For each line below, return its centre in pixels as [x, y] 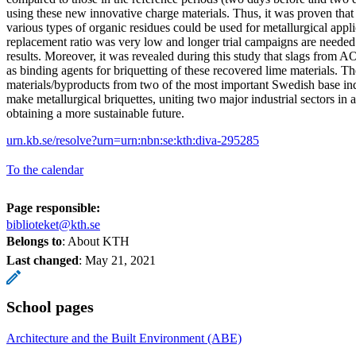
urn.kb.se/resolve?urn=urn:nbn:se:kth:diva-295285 [133, 140]
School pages [50, 306]
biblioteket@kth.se [53, 224]
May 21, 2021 [120, 260]
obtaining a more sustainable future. [95, 113]
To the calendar [45, 169]
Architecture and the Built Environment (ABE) [124, 338]
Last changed [43, 260]
